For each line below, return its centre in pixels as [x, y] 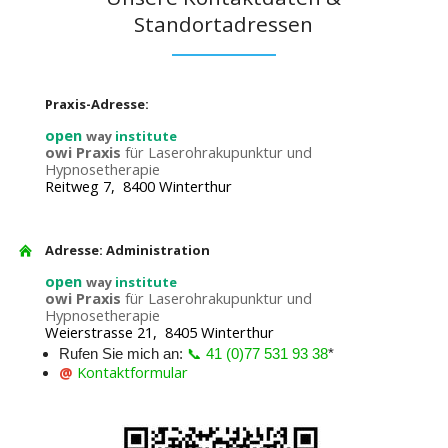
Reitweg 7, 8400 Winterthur [138, 186]
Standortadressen [224, 24]
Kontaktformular [132, 372]
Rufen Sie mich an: [122, 354]
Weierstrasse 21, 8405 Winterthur [159, 332]
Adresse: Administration [127, 250]
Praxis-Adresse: [96, 104]
